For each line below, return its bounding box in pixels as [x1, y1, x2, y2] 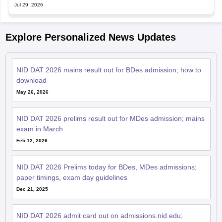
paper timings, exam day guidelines [16, 173, 127, 181]
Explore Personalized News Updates [5, 31, 176, 43]
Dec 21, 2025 [16, 186, 48, 192]
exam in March [16, 124, 63, 133]
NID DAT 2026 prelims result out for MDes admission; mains [16, 114, 205, 122]
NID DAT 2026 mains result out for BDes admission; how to [16, 65, 201, 74]
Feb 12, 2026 [16, 137, 48, 143]
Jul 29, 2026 [14, 1, 43, 7]
